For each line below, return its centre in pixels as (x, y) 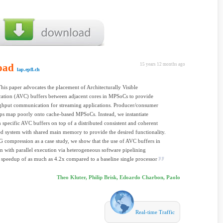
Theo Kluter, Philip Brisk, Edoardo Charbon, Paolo (118, 177)
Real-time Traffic (154, 212)
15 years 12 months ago (163, 64)
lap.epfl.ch (28, 69)
